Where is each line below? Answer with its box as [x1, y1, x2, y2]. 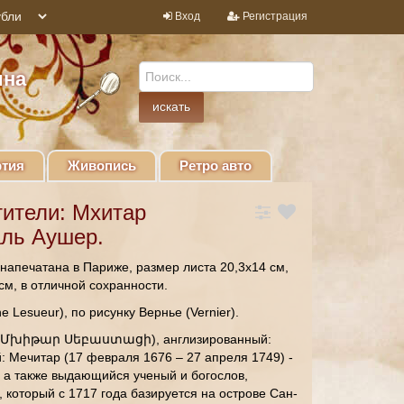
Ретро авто [179, 158, 252, 173]
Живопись [68, 158, 136, 173]
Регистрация [242, 10, 308, 23]
